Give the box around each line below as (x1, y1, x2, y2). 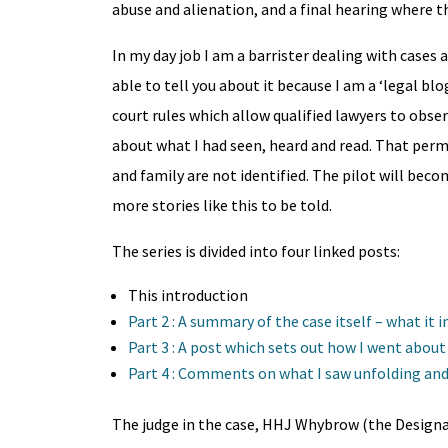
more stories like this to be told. (111, 195, 332, 216)
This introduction (127, 285, 248, 306)
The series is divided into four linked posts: (111, 241, 400, 262)
